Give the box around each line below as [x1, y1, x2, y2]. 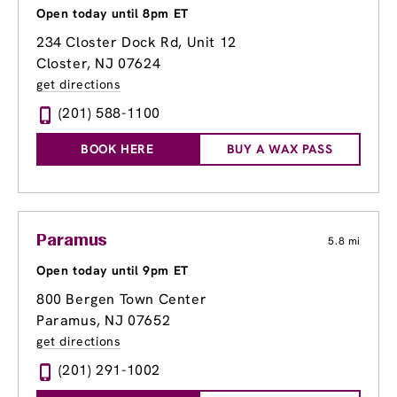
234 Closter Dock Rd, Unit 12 [36, 33, 237, 52]
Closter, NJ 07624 [36, 54, 161, 74]
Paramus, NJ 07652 [36, 311, 171, 331]
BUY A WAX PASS [226, 141, 333, 158]
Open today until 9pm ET [36, 262, 189, 279]
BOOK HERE [81, 141, 154, 158]
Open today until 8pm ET [36, 5, 189, 22]
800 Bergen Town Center [36, 290, 207, 309]
